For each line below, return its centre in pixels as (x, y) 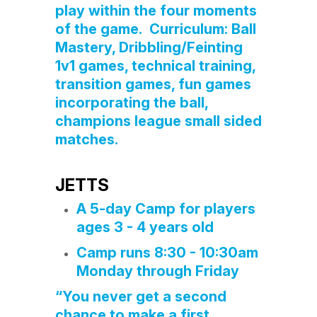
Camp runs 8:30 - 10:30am (167, 253)
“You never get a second (140, 296)
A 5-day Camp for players (166, 209)
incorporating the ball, (131, 103)
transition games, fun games (153, 84)
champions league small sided (158, 121)
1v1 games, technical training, (155, 66)
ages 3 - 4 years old (145, 227)
